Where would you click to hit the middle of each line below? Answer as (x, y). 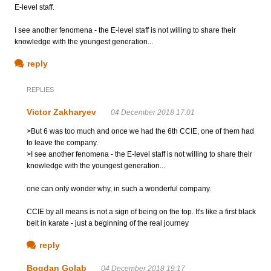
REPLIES (40, 89)
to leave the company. (62, 142)
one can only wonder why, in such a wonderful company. (119, 188)
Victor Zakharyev (61, 112)
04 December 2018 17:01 (153, 112)
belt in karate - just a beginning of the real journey (108, 223)
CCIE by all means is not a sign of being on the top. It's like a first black (141, 211)
